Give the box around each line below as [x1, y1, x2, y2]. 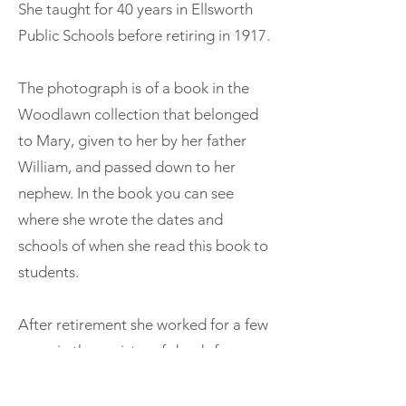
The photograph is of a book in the [18, 78, 249, 97]
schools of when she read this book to [18, 236, 268, 255]
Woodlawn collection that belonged [18, 104, 258, 123]
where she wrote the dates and [18, 209, 223, 228]
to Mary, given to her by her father [18, 130, 246, 150]
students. [18, 262, 79, 281]
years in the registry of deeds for [18, 341, 233, 360]
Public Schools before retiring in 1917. [18, 25, 270, 44]
